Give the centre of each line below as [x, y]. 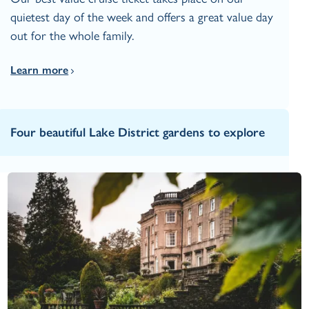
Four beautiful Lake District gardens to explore [138, 133]
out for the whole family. [72, 36]
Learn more [40, 70]
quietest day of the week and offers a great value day [142, 18]
